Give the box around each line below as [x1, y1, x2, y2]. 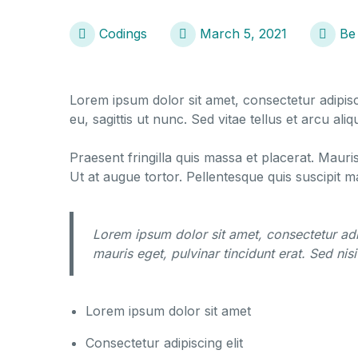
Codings [99, 26, 147, 42]
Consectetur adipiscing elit [86, 335, 243, 351]
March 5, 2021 [200, 26, 287, 42]
